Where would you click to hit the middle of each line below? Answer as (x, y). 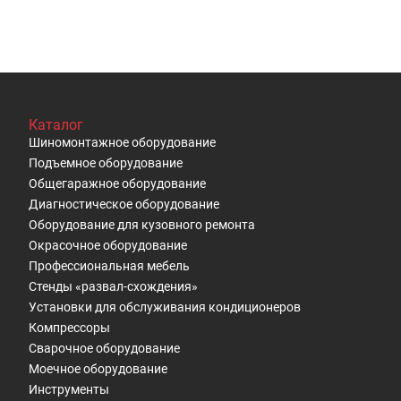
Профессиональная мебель (109, 266)
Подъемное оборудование (106, 163)
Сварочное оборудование (104, 348)
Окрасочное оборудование (108, 245)
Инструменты (69, 389)
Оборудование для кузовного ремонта (142, 225)
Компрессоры (69, 328)
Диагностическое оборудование (124, 204)
